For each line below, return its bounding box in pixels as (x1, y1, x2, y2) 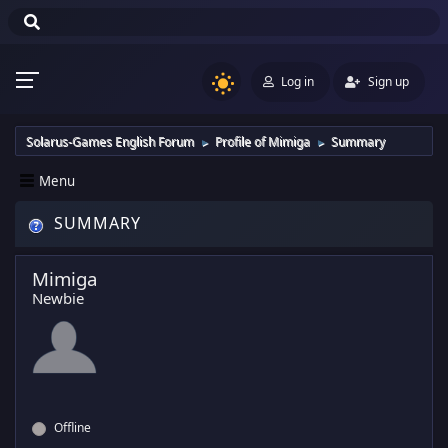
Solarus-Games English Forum (26, 133, 194, 150)
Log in (281, 72, 314, 90)
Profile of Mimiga (215, 133, 310, 150)
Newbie (32, 288, 84, 309)
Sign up (368, 72, 409, 90)
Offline (51, 419, 91, 437)
